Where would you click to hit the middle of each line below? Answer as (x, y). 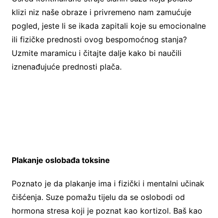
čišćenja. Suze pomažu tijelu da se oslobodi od (98, 197)
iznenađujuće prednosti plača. (66, 66)
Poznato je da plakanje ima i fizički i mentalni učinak (108, 183)
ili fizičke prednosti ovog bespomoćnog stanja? (99, 39)
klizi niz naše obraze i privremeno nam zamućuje (101, 12)
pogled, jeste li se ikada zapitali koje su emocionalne (109, 26)
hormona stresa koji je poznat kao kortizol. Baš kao (107, 210)
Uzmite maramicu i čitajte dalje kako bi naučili (96, 53)
